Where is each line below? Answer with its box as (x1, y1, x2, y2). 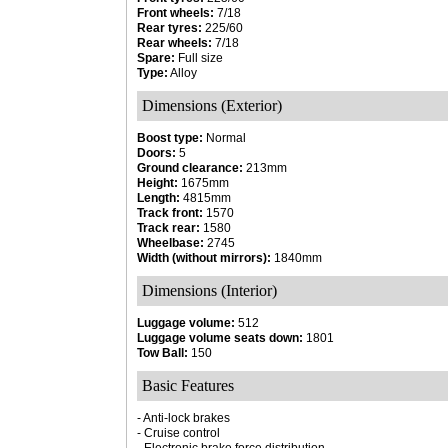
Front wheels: (137, 6, 214, 20)
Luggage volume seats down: (137, 331, 303, 345)
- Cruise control (137, 426, 220, 440)
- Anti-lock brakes (137, 411, 230, 425)
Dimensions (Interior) (142, 282, 277, 299)
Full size (175, 51, 223, 65)
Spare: (137, 51, 175, 65)
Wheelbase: (137, 236, 204, 250)
